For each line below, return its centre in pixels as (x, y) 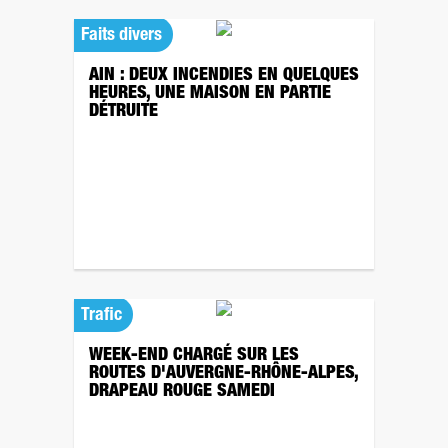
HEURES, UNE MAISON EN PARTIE (210, 94)
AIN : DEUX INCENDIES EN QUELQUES (224, 76)
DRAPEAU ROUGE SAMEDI (182, 392)
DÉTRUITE (123, 112)
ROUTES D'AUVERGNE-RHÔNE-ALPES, (223, 374)
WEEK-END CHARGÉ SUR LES (194, 356)
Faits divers (121, 36)
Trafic (101, 316)
